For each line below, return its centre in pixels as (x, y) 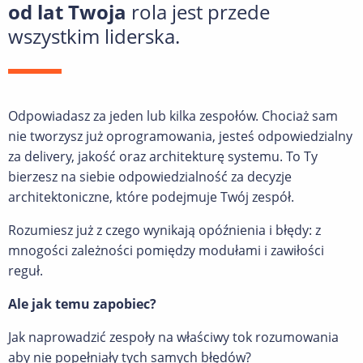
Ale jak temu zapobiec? (82, 304)
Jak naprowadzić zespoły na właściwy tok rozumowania (173, 337)
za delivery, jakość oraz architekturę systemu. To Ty (163, 157)
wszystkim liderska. (94, 36)
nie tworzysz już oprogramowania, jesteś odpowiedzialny (180, 137)
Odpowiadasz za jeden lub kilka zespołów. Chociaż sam (173, 116)
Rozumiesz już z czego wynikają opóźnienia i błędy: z (164, 231)
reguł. (26, 271)
